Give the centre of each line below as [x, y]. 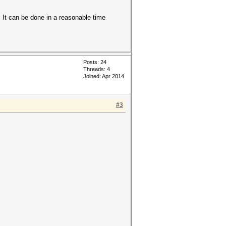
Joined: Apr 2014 [104, 76]
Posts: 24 [95, 62]
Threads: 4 [97, 69]
